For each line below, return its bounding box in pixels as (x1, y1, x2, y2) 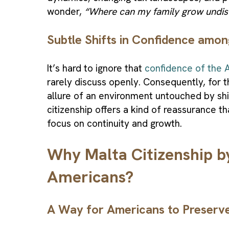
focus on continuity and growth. (47, 117, 182, 130)
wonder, (47, 5, 84, 18)
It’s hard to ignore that (47, 61, 145, 75)
